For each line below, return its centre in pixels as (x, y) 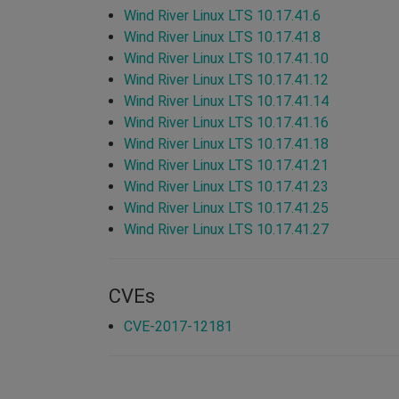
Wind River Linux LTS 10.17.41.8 (222, 37)
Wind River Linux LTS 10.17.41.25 (226, 208)
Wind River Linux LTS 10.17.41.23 (226, 186)
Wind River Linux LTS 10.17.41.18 (226, 143)
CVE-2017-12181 (178, 326)
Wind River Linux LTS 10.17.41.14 (226, 101)
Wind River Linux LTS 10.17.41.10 (226, 58)
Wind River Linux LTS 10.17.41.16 (226, 122)
